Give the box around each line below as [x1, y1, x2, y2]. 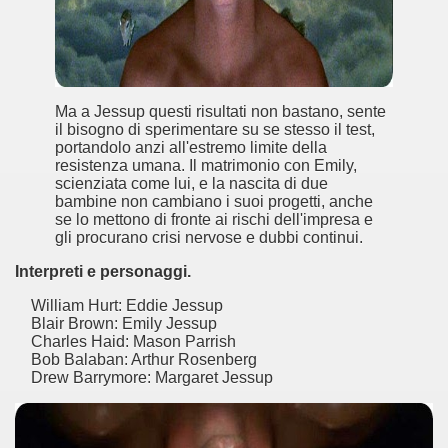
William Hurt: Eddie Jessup [15, 297, 223, 314]
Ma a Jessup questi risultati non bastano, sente [55, 103, 386, 120]
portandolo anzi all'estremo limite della [55, 139, 327, 156]
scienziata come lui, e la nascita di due [55, 175, 328, 192]
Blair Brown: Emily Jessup [15, 315, 217, 332]
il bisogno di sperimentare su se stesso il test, [55, 121, 375, 138]
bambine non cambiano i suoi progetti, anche [55, 193, 373, 210]
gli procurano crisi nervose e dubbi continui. [55, 229, 363, 246]
